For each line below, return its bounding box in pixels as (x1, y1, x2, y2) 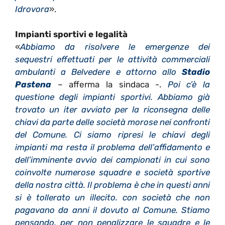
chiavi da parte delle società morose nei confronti (15, 117, 210, 128)
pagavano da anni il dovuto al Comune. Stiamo (15, 205, 210, 215)
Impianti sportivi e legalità (15, 29, 128, 40)
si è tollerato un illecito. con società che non (15, 192, 210, 203)
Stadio (176, 67, 210, 77)
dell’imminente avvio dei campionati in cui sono (15, 155, 210, 165)
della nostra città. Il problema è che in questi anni (15, 180, 210, 190)
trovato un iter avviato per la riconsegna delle (15, 104, 210, 115)
